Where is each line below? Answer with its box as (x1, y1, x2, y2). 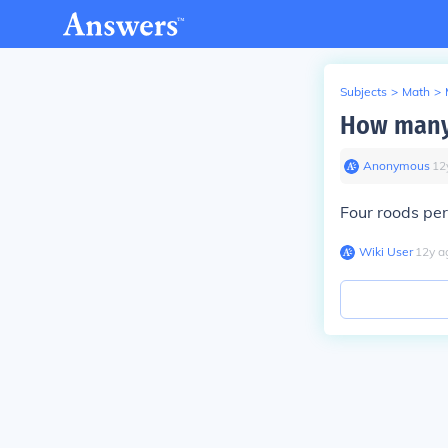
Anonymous (363, 158, 430, 173)
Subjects (340, 84, 387, 99)
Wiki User (359, 244, 413, 259)
